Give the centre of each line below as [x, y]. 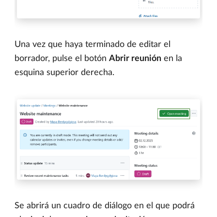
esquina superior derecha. [64, 73]
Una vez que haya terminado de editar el [93, 45]
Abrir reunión [135, 59]
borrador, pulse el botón [62, 59]
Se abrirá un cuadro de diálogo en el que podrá [105, 206]
